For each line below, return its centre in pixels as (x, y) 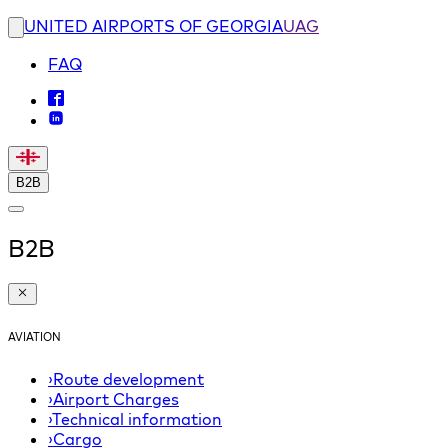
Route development (128, 379)
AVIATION (34, 337)
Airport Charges (116, 399)
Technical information (137, 419)
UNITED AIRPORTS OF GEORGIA (153, 26)
